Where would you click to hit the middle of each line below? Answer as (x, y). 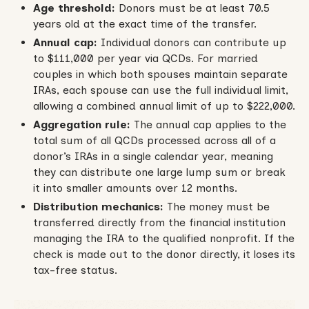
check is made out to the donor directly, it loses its (164, 254)
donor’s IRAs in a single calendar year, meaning (153, 156)
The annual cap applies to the (208, 124)
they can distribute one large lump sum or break (159, 172)
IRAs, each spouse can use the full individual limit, (160, 90)
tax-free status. (75, 270)
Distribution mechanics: (98, 206)
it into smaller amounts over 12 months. (135, 188)
